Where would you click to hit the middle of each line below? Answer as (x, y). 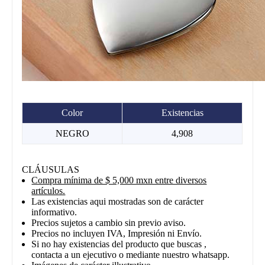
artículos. (49, 190)
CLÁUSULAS (51, 169)
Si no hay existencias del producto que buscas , (119, 244)
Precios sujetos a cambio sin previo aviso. (109, 222)
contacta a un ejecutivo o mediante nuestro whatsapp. (131, 254)
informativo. (54, 212)
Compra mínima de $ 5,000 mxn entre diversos (119, 180)
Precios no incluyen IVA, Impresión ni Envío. (117, 233)
